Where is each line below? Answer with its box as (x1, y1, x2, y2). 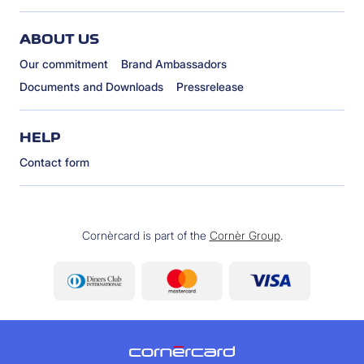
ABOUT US (19, 30, 99, 47)
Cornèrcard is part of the (81, 227, 210, 242)
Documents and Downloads (19, 79, 163, 93)
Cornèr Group (209, 227, 280, 242)
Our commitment (19, 56, 108, 71)
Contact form (19, 154, 89, 169)
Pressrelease (176, 79, 244, 93)
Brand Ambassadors (121, 56, 227, 71)
